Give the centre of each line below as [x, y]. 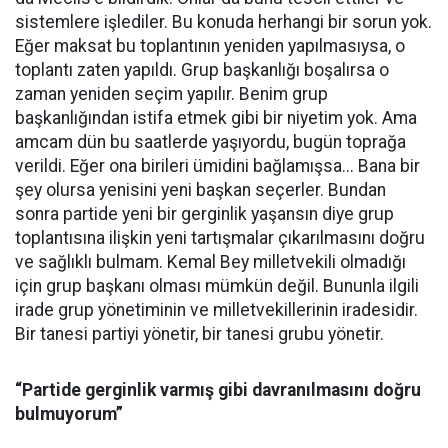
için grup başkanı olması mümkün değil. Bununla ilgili [217, 286]
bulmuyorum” [69, 414]
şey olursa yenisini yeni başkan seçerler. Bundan [200, 190]
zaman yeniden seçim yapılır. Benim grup [171, 94]
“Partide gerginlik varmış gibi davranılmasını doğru [218, 390]
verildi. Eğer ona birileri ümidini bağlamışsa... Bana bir [217, 166]
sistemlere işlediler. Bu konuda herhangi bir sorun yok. [223, 22]
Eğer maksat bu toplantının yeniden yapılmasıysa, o [210, 46]
